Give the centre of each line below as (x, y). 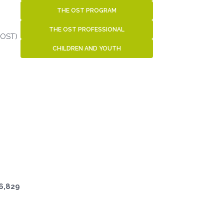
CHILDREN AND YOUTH (87, 48)
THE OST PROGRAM (87, 10)
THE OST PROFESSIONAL (87, 29)
